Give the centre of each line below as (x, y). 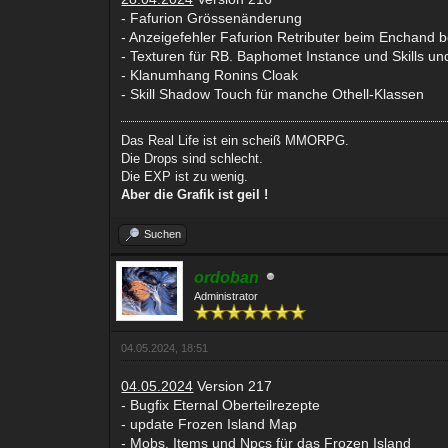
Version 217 (233, 385)
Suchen (163, 233)
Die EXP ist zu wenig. (185, 176)
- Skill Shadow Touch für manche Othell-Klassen (273, 93)
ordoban (227, 277)
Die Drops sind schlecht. (192, 158)
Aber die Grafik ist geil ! (195, 194)
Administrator (226, 295)
